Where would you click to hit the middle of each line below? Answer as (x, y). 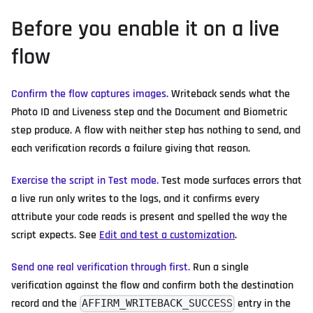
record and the (45, 304)
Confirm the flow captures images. (90, 94)
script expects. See (55, 235)
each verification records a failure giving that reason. (131, 148)
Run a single (219, 267)
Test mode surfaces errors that (230, 181)
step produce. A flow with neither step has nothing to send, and (156, 130)
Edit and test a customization (167, 235)
